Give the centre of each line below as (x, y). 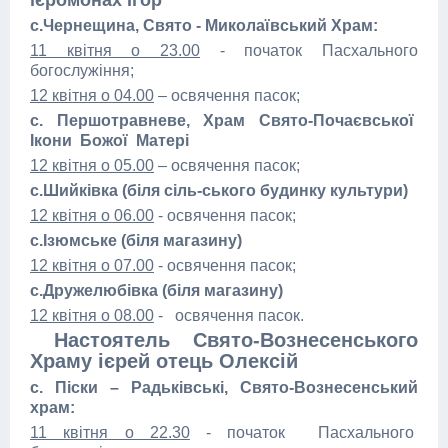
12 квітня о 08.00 (92, 315)
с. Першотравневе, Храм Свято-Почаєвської (224, 120)
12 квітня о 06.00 (92, 215)
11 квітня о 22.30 (110, 432)
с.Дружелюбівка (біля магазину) (156, 290)
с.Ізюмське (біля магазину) (136, 240)
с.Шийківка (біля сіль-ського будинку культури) (219, 190)
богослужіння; (82, 70)
